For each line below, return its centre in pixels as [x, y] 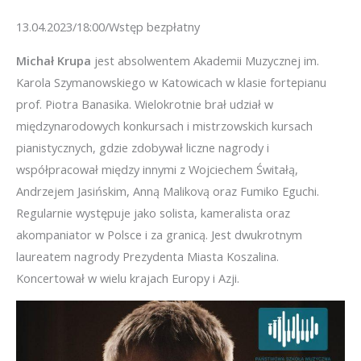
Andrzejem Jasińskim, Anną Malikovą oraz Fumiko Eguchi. [168, 191]
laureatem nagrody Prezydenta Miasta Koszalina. [147, 256]
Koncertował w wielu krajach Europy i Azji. [128, 278]
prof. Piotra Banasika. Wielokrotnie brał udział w [145, 104]
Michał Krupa [54, 60]
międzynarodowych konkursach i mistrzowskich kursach [164, 125]
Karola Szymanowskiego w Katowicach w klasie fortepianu [171, 82]
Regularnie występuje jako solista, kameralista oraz [153, 212]
